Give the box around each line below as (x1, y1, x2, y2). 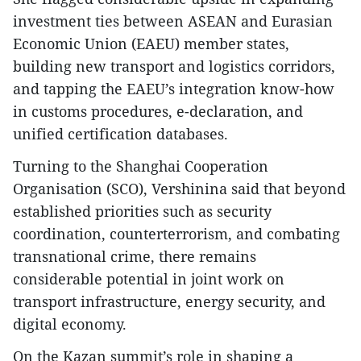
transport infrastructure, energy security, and (13, 292, 326, 312)
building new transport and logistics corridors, (13, 56, 335, 77)
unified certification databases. (13, 124, 228, 144)
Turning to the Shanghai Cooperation (13, 156, 268, 176)
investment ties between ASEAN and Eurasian (13, 11, 333, 31)
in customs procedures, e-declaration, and (13, 102, 303, 122)
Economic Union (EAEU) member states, (13, 34, 289, 54)
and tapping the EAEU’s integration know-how (13, 79, 334, 99)
